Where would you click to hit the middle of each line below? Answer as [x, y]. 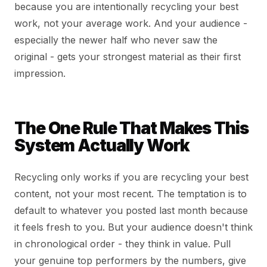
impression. [40, 73]
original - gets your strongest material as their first [128, 56]
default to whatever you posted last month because [131, 210]
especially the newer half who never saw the [116, 40]
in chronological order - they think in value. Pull [122, 243]
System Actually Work [102, 145]
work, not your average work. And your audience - [131, 23]
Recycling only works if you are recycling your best [131, 177]
